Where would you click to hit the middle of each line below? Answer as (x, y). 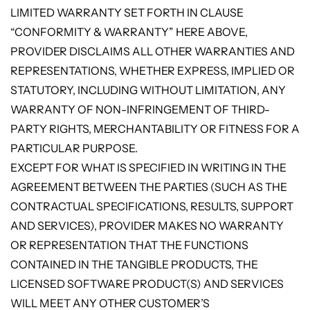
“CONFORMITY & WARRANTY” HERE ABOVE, (129, 31)
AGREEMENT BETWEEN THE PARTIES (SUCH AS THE (148, 186)
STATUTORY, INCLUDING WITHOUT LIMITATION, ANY (148, 90)
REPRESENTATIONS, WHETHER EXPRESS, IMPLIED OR (152, 70)
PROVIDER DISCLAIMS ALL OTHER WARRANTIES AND (152, 51)
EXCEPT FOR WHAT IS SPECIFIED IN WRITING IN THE (148, 167)
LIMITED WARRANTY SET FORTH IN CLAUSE (127, 12)
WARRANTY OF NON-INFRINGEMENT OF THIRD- (140, 109)
